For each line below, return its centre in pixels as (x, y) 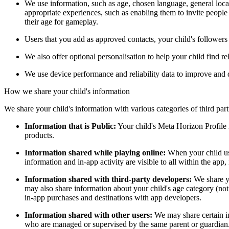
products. (39, 135)
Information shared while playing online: (95, 152)
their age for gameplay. (61, 21)
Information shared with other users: (88, 215)
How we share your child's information (67, 91)
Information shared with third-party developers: (108, 179)
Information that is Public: (70, 126)
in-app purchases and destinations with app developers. (113, 197)
